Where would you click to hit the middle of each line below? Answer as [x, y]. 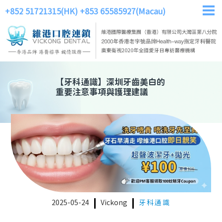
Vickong [114, 203]
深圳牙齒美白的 [136, 83]
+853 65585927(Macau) [123, 12]
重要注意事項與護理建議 [102, 93]
